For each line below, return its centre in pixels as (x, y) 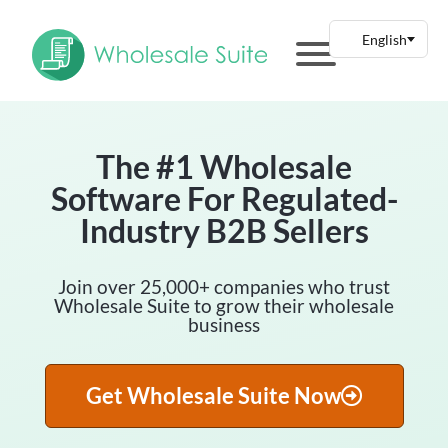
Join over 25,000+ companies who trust (224, 286)
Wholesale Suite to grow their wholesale (224, 305)
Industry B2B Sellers (224, 230)
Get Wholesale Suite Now (213, 395)
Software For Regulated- (224, 198)
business (224, 324)
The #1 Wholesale (224, 166)
